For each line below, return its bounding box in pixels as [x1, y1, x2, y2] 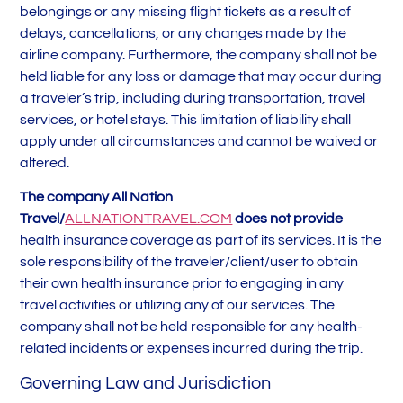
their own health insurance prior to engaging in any [20, 276, 345, 291]
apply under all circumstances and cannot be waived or [20, 134, 379, 149]
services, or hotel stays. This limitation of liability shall [20, 112, 352, 128]
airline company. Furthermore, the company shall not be [20, 48, 378, 63]
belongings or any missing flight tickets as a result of [20, 4, 352, 20]
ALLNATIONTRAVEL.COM [65, 211, 233, 227]
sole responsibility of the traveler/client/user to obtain [20, 255, 359, 270]
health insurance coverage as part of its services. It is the [20, 233, 382, 248]
